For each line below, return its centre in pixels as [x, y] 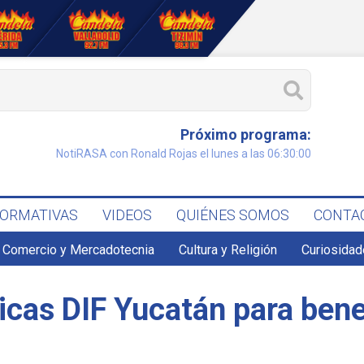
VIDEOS [128, 215]
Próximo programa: [245, 134]
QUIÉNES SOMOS [233, 215]
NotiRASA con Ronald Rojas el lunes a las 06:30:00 [183, 154]
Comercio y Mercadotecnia [79, 250]
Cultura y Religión [228, 250]
